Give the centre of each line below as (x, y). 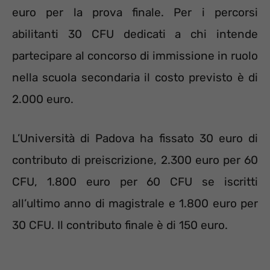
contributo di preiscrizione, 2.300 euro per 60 (135, 160)
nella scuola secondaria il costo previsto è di (135, 78)
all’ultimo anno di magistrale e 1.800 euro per (135, 203)
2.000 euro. (43, 99)
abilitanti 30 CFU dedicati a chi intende (135, 34)
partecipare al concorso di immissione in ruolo (135, 56)
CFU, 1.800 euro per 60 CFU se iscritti (135, 181)
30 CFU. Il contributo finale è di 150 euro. (120, 225)
